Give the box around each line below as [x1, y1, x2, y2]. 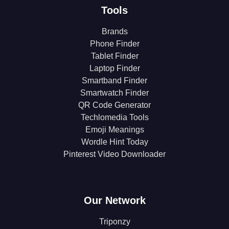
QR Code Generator [78, 101, 151, 109]
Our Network [83, 195, 146, 206]
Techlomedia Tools [80, 113, 149, 122]
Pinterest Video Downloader [63, 150, 166, 158]
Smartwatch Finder [80, 88, 149, 97]
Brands [101, 27, 128, 36]
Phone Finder [89, 39, 140, 48]
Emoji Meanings [85, 125, 144, 134]
